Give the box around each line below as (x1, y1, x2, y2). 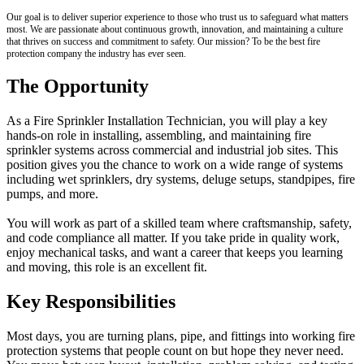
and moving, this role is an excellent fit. (6, 260, 207, 275)
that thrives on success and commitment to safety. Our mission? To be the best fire (6, 35, 320, 47)
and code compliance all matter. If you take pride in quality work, (6, 231, 340, 245)
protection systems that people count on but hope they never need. (6, 344, 344, 358)
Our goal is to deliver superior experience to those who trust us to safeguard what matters (6, 11, 349, 23)
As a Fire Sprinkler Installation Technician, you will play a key (6, 114, 327, 128)
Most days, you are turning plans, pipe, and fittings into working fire (6, 329, 355, 344)
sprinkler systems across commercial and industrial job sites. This (6, 143, 338, 158)
